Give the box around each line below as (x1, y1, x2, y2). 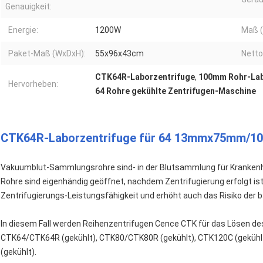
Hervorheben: (8, 79, 58, 89)
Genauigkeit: (5, 2, 52, 12)
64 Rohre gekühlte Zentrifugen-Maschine (95, 86, 256, 96)
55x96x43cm (95, 49, 144, 59)
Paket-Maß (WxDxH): (8, 49, 86, 59)
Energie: (8, 25, 38, 35)
